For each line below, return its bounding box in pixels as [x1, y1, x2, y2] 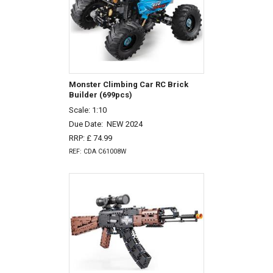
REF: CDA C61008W [68, 147, 126, 156]
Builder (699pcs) [68, 90, 132, 100]
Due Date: [68, 119, 107, 129]
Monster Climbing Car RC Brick [68, 80, 188, 90]
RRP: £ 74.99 [68, 133, 112, 143]
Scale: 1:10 [68, 105, 107, 115]
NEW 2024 [106, 119, 143, 129]
